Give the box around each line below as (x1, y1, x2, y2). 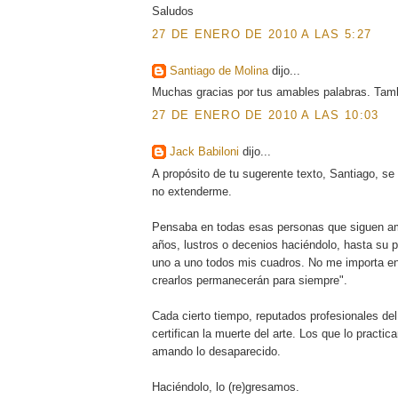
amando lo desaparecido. (151, 344, 281, 358)
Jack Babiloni (169, 145, 239, 159)
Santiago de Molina (169, 64, 268, 78)
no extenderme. (151, 184, 232, 198)
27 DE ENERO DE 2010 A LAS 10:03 (151, 107, 379, 122)
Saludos (151, 4, 194, 19)
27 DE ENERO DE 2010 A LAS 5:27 (151, 27, 372, 41)
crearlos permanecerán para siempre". (151, 273, 347, 287)
